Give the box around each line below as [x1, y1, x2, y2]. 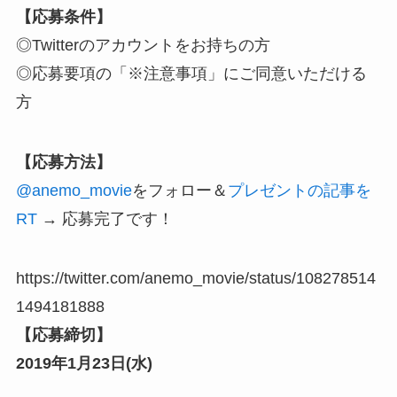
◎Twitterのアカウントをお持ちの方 [15, 35, 270, 54]
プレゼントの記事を [227, 181, 371, 199]
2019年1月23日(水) [15, 354, 152, 373]
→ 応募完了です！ [36, 209, 174, 228]
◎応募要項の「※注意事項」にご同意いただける [15, 64, 367, 82]
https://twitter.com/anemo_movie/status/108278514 [15, 269, 376, 288]
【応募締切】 [15, 326, 112, 345]
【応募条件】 [15, 7, 112, 26]
